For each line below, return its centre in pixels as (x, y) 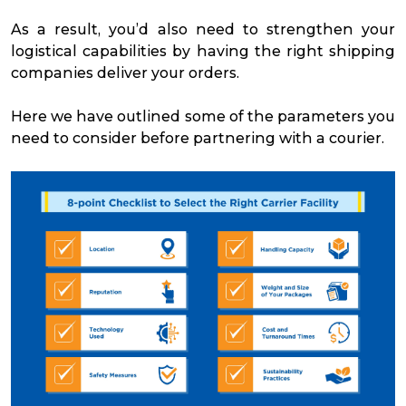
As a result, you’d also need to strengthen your (203, 29)
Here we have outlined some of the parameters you (203, 116)
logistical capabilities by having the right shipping (203, 51)
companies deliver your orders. (125, 72)
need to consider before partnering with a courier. (199, 138)
